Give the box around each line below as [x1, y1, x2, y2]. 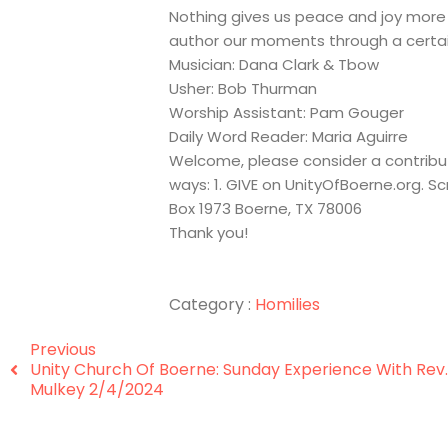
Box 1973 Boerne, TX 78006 [169, 197, 363, 219]
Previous [30, 337, 96, 361]
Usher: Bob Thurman [169, 77, 318, 99]
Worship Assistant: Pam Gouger [169, 101, 405, 123]
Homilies [255, 292, 321, 316]
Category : [169, 292, 252, 316]
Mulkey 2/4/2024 [30, 377, 164, 401]
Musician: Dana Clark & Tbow [169, 53, 380, 75]
